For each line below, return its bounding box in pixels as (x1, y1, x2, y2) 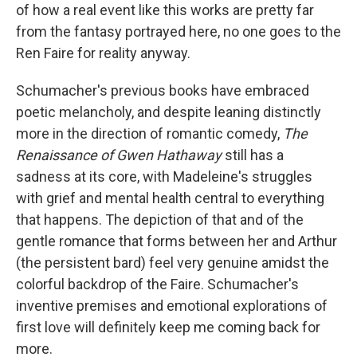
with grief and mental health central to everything (16, 190, 324, 207)
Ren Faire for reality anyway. (16, 45, 190, 62)
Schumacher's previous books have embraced (16, 82, 309, 100)
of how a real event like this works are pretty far (16, 2, 314, 19)
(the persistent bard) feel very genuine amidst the (16, 254, 329, 272)
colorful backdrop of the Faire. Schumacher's (16, 276, 299, 293)
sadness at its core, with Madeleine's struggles (16, 168, 312, 186)
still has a (225, 147, 284, 164)
